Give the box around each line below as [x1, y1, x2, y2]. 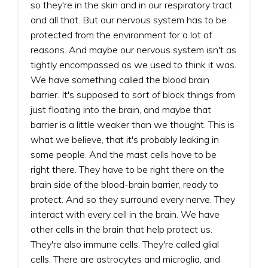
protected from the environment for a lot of [31, 28, 212, 41]
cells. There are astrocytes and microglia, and [31, 252, 220, 265]
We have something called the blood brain [31, 73, 209, 86]
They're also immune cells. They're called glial [31, 237, 219, 250]
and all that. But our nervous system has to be [31, 13, 227, 26]
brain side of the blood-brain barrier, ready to [31, 178, 218, 190]
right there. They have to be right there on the [31, 163, 224, 175]
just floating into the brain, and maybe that [31, 103, 211, 115]
